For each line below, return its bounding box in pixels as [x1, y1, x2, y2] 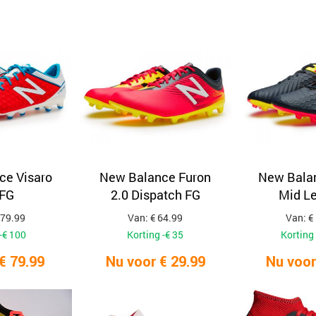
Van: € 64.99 [128, 211, 183, 224]
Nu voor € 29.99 [105, 253, 205, 270]
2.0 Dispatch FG [110, 186, 200, 203]
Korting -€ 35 [127, 228, 184, 241]
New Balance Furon [99, 169, 212, 186]
